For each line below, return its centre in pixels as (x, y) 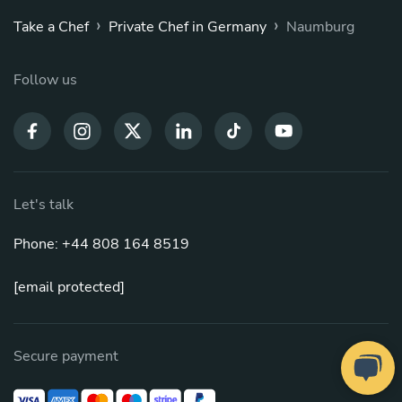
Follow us (45, 80)
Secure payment (66, 357)
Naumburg (320, 27)
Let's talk (44, 205)
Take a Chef (51, 27)
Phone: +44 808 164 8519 (101, 245)
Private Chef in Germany (188, 27)
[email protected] (69, 288)
